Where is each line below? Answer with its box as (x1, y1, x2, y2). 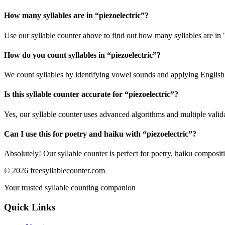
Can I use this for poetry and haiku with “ (4, 130, 147, 139)
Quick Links (4, 202, 55, 212)
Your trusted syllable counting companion (4, 183, 136, 192)
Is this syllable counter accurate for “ (4, 90, 129, 99)
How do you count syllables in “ (4, 50, 111, 59)
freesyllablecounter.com (30, 166, 105, 175)
